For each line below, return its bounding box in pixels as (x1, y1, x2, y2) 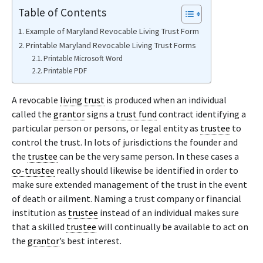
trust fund (116, 108, 157, 120)
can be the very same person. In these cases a (58, 150, 239, 162)
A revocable (12, 94, 60, 106)
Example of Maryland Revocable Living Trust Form (25, 26, 199, 36)
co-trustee (12, 164, 55, 176)
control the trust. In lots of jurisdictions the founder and (12, 136, 238, 148)
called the (12, 108, 53, 120)
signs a (85, 108, 116, 120)
